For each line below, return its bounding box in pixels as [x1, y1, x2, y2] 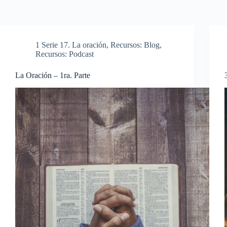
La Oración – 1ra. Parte [15, 71, 90, 80]
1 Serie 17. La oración [35, 41, 106, 49]
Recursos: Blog [110, 41, 160, 49]
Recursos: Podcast [35, 50, 94, 58]
